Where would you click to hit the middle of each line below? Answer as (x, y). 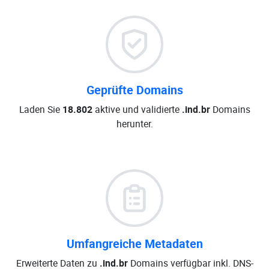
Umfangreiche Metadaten (134, 243)
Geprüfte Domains (134, 90)
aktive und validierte (137, 109)
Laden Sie (41, 109)
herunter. (134, 124)
